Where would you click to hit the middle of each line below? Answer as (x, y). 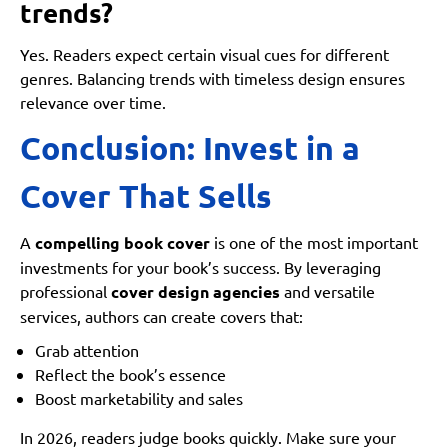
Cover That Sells (146, 196)
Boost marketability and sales (139, 398)
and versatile (327, 291)
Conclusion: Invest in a (190, 148)
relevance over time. (93, 102)
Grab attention (87, 350)
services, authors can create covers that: (161, 316)
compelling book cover (122, 243)
